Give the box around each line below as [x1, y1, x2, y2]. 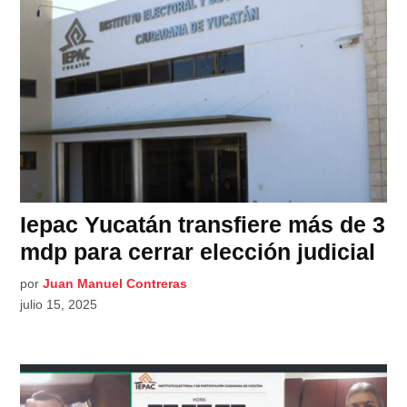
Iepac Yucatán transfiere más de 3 [20, 211, 386, 237]
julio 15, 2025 [20, 296, 98, 312]
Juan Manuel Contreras [43, 275, 188, 291]
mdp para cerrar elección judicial [20, 238, 376, 264]
